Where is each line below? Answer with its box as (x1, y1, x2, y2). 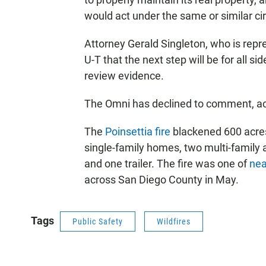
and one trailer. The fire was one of (84, 157, 249, 170)
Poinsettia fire (105, 125, 170, 138)
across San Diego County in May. (84, 173, 239, 186)
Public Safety (72, 216, 123, 226)
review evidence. (84, 69, 164, 82)
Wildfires (157, 216, 191, 226)
